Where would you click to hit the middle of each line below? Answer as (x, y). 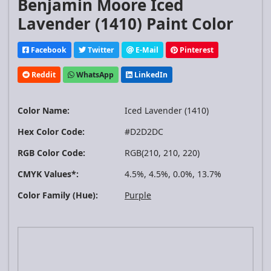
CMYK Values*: (48, 174)
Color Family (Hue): (58, 195)
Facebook (48, 50)
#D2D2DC (144, 132)
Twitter (100, 50)
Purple (138, 195)
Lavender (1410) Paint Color (126, 24)
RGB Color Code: (51, 153)
